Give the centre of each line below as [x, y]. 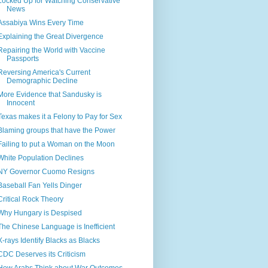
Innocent [20, 103]
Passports [22, 59]
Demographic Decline [42, 81]
